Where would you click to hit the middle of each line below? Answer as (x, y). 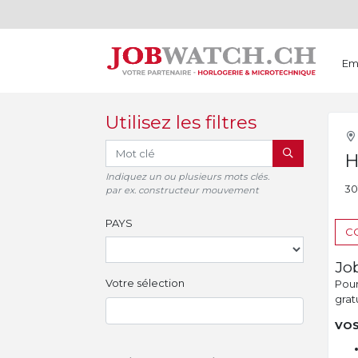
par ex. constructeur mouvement (182, 190)
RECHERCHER (318, 152)
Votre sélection (145, 283)
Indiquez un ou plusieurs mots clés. (187, 176)
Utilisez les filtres (181, 122)
